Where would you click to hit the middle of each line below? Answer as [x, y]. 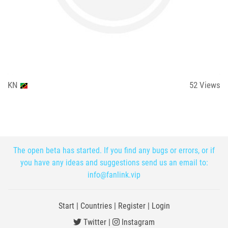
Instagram [137, 222]
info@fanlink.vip [114, 175]
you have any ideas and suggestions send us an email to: [114, 163]
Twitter [94, 222]
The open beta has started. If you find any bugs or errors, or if [114, 150]
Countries [96, 206]
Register [132, 206]
